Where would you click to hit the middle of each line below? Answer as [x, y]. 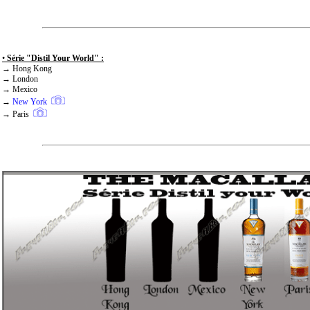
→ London [20, 79]
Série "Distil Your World [49, 58]
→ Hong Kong [27, 69]
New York [30, 102]
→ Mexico [20, 90]
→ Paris [18, 115]
